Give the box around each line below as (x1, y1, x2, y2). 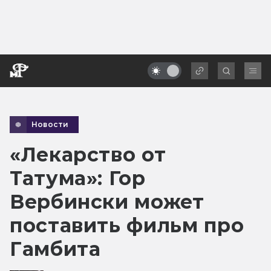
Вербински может (10, 189, 204, 214)
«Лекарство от (10, 142, 166, 166)
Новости (31, 119, 69, 129)
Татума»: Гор (10, 166, 146, 190)
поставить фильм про (10, 213, 244, 237)
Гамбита (10, 237, 101, 261)
